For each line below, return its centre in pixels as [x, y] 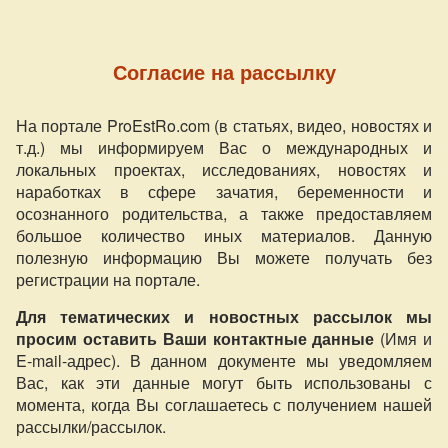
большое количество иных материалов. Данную [224, 235]
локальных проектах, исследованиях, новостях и [224, 169]
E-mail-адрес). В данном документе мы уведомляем [224, 360]
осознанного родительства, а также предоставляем [224, 213]
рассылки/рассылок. [91, 426]
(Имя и [403, 338]
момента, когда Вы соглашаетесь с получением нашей [224, 404]
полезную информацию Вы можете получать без [224, 257]
